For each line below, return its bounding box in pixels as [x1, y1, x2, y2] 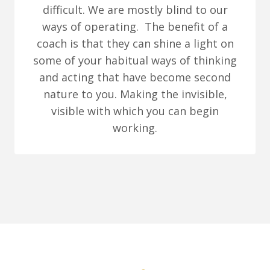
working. [113, 121, 157, 136]
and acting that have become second [39, 70, 231, 85]
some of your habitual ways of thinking [33, 53, 237, 68]
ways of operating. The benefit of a [42, 19, 228, 34]
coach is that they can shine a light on [36, 36, 234, 51]
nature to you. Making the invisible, [43, 87, 227, 102]
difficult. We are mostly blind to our [42, 2, 228, 17]
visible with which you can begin [51, 104, 219, 119]
